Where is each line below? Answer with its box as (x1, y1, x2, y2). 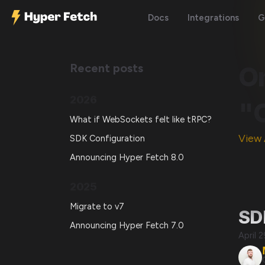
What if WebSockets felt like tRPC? (70, 114, 212, 125)
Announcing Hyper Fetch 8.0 (70, 152, 184, 163)
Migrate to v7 (70, 201, 124, 212)
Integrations (187, 12, 239, 23)
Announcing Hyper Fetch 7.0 (70, 220, 184, 231)
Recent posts (70, 61, 143, 75)
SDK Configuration (70, 132, 145, 144)
